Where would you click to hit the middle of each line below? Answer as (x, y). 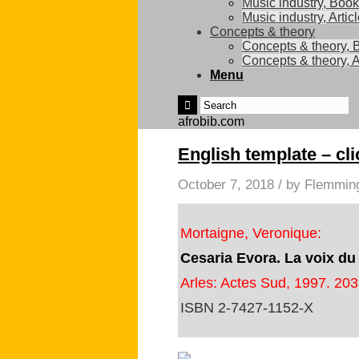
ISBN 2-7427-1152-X (249, 308)
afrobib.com (211, 121)
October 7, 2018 (226, 185)
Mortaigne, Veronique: (251, 233)
